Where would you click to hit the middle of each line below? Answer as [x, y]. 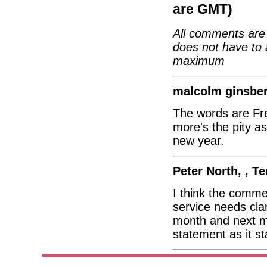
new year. [198, 140]
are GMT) [203, 9]
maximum [199, 60]
